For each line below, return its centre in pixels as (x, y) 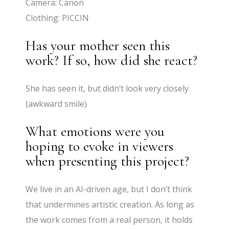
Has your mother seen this (98, 46)
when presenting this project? (108, 161)
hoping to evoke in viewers (100, 146)
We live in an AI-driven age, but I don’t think (109, 189)
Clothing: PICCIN (58, 18)
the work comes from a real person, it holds (109, 220)
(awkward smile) (56, 104)
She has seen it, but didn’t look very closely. (108, 89)
